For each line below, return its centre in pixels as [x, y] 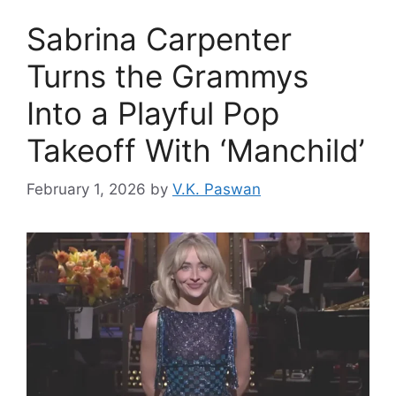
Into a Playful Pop [153, 113]
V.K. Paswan [217, 190]
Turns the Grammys [168, 76]
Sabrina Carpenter [159, 38]
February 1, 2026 [86, 190]
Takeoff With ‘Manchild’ [195, 150]
